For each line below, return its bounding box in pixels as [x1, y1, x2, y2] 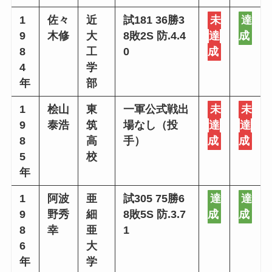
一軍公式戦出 [123, 103, 189, 116]
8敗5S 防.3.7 [123, 208, 186, 221]
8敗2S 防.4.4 [123, 30, 186, 42]
